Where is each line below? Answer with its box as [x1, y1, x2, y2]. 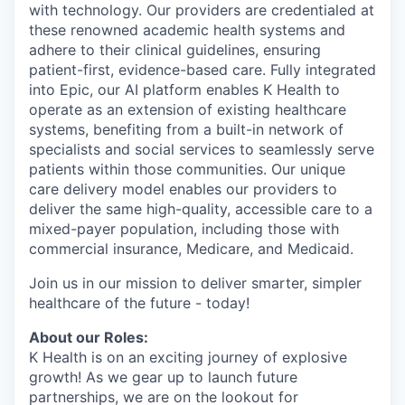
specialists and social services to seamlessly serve [29, 140, 374, 158]
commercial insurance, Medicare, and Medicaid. [29, 240, 353, 258]
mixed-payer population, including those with [29, 220, 339, 238]
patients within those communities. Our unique [29, 160, 345, 178]
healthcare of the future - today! [29, 294, 250, 312]
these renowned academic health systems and [29, 21, 345, 39]
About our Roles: [29, 328, 148, 346]
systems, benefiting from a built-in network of [29, 120, 344, 138]
